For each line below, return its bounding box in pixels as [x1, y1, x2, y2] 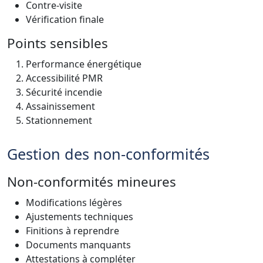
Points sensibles [7, 33, 108, 52]
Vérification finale [26, 12, 104, 26]
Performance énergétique [26, 57, 141, 70]
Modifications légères [26, 195, 122, 209]
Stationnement [26, 113, 92, 127]
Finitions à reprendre [26, 224, 119, 237]
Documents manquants [26, 238, 131, 251]
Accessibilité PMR [26, 71, 103, 85]
